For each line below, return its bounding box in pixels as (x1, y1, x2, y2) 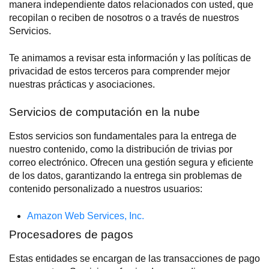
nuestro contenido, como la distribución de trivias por (9, 144, 232, 154)
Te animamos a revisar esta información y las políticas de (9, 52, 251, 63)
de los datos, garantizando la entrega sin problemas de (9, 171, 242, 181)
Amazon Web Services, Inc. (27, 210, 144, 221)
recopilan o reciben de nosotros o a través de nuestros (9, 13, 239, 23)
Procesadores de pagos (9, 228, 133, 241)
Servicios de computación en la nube (9, 106, 200, 118)
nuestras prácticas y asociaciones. (9, 79, 155, 89)
